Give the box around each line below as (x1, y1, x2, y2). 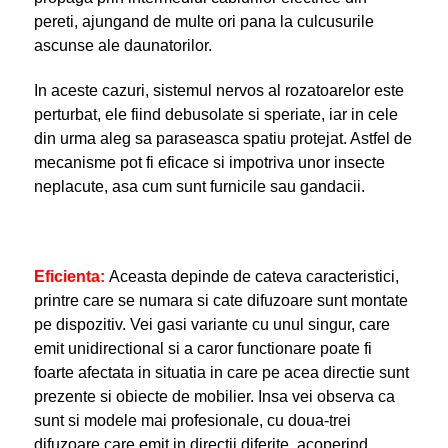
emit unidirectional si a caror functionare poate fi (33, 339, 372, 357)
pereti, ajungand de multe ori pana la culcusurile (33, 12, 374, 30)
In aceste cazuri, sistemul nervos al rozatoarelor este (33, 81, 404, 99)
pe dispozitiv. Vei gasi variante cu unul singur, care (33, 315, 390, 333)
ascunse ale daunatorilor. (33, 36, 212, 54)
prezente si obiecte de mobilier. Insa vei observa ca (33, 387, 395, 405)
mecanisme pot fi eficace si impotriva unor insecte (33, 153, 385, 171)
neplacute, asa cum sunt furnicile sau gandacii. (33, 177, 365, 195)
